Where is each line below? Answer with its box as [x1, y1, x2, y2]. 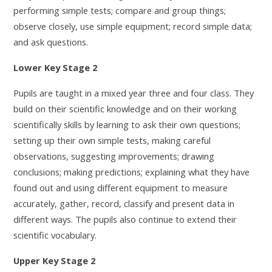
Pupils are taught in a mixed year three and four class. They [13, 86, 254, 99]
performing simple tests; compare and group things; [13, 4, 226, 16]
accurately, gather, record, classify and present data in [13, 197, 235, 209]
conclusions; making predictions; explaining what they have [13, 165, 250, 178]
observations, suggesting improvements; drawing [13, 149, 215, 162]
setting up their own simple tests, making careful [13, 134, 211, 146]
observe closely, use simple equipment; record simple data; [13, 19, 253, 32]
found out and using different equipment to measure [13, 181, 228, 194]
